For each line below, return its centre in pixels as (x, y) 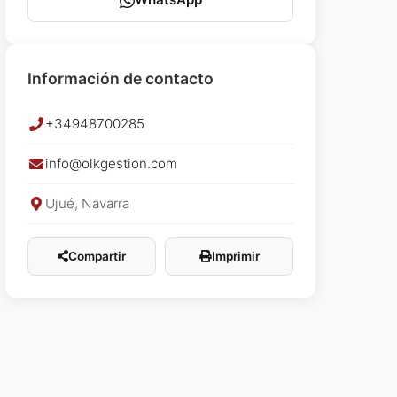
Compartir (97, 257)
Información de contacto (121, 79)
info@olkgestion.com (111, 164)
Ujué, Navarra (87, 204)
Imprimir (235, 257)
